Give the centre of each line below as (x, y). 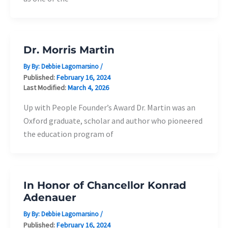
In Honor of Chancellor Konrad (105, 186)
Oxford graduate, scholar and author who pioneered (113, 120)
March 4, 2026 (88, 88)
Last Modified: (45, 88)
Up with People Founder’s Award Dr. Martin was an (109, 107)
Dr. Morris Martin (69, 50)
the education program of (68, 134)
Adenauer (50, 198)
